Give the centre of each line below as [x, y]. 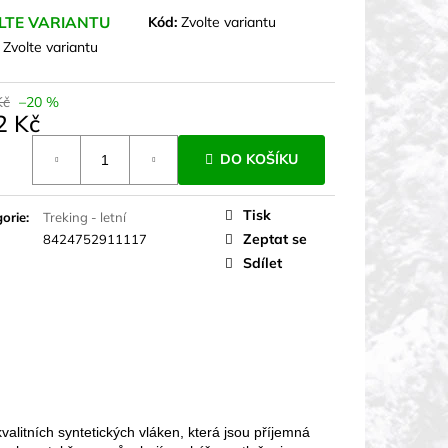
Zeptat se [275, 238]
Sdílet [262, 262]
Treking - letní [84, 216]
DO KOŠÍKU [259, 159]
